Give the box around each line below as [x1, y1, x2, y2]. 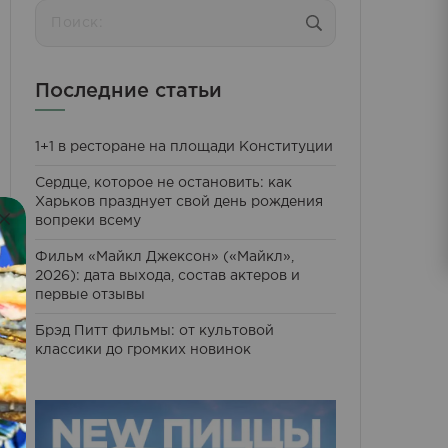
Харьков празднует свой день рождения [35, 196, 323, 208]
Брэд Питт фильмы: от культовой [35, 325, 274, 337]
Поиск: [35, 2, 84, 14]
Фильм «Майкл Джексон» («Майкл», [35, 251, 294, 263]
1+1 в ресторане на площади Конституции [35, 141, 333, 153]
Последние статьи [35, 82, 222, 100]
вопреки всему [35, 215, 141, 227]
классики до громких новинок [35, 344, 251, 356]
